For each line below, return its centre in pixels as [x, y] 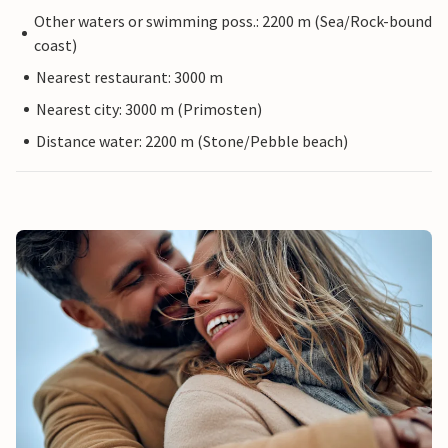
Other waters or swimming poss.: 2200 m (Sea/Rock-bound [232, 21]
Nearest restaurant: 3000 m [129, 77]
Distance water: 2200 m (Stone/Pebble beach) [192, 141]
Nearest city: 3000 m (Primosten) [149, 109]
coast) [55, 45]
